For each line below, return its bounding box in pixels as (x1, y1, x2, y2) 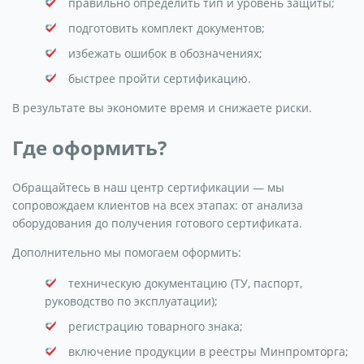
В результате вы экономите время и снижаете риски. (12, 99, 312, 115)
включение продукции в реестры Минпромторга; (68, 343, 349, 359)
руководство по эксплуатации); (45, 292, 218, 309)
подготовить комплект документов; (68, 19, 265, 36)
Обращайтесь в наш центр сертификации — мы (12, 179, 284, 195)
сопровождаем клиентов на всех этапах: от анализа (12, 197, 303, 213)
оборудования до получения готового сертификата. (12, 214, 302, 231)
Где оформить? (12, 133, 167, 161)
